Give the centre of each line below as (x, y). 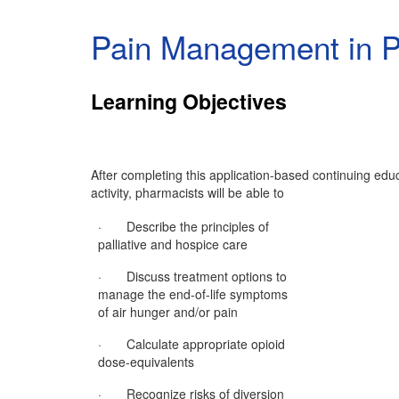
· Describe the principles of (183, 226)
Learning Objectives (189, 101)
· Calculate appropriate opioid (191, 344)
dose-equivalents (146, 362)
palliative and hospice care (173, 244)
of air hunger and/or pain (168, 312)
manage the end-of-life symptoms (193, 294)
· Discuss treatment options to (192, 276)
